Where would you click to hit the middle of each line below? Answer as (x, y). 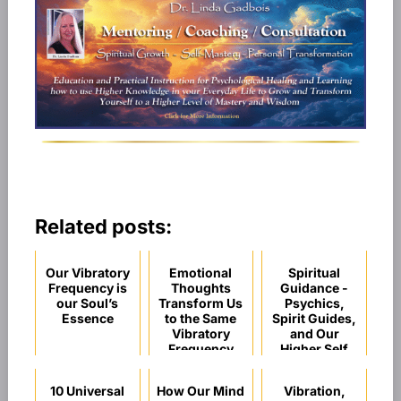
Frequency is (87, 288)
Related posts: (103, 226)
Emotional (201, 273)
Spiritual (315, 273)
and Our (314, 333)
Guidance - (315, 288)
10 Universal (88, 391)
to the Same (201, 318)
